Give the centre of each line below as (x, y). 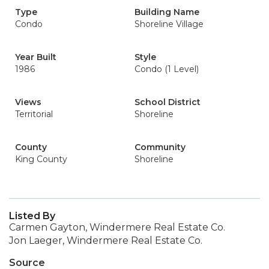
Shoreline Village (169, 24)
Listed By (32, 216)
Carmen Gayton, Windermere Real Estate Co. (117, 227)
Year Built (36, 57)
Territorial (34, 114)
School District (168, 102)
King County (41, 159)
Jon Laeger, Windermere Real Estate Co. (106, 240)
